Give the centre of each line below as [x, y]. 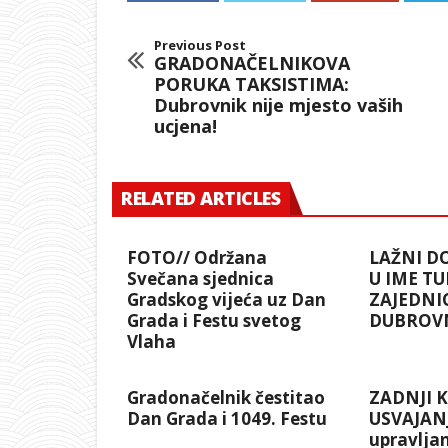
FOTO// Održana [197, 258]
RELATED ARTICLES [200, 198]
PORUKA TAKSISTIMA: [251, 84]
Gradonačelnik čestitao [226, 398]
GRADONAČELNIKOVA [252, 63]
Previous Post [200, 45]
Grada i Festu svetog [214, 321]
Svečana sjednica [200, 279]
